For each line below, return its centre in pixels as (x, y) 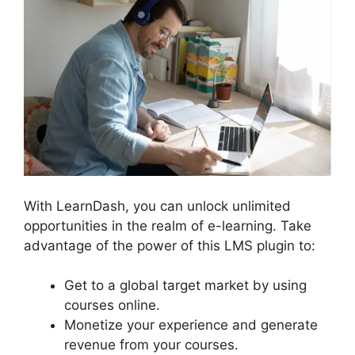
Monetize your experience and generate (191, 325)
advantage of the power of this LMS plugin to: (170, 245)
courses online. (112, 305)
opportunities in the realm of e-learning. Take (168, 225)
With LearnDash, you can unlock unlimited (157, 206)
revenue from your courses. (151, 345)
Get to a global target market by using (185, 286)
